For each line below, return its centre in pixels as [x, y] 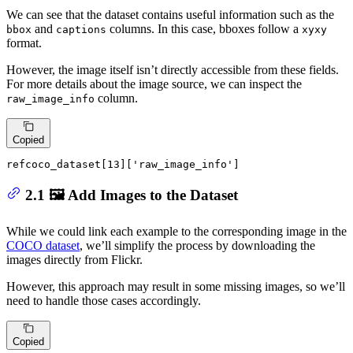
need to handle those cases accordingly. [104, 301]
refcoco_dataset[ [57, 164]
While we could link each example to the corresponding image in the [176, 232]
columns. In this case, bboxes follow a [204, 29]
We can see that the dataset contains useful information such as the [170, 15]
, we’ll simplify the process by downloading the [197, 246]
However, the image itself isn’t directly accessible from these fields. [173, 70]
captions [81, 30]
